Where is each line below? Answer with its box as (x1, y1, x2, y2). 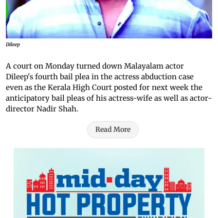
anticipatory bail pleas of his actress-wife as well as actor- (6, 93, 212, 103)
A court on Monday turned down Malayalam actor (6, 61, 184, 71)
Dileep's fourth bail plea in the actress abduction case (6, 72, 194, 81)
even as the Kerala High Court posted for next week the (6, 82, 202, 92)
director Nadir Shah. (6, 104, 78, 113)
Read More (95, 125, 130, 134)
